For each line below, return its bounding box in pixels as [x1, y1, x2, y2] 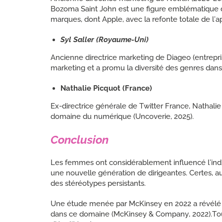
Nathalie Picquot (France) [60, 83, 152, 93]
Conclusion [51, 132, 109, 146]
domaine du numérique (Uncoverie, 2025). [51, 111, 194, 121]
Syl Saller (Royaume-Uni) [60, 35, 149, 44]
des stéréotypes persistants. [51, 178, 146, 188]
